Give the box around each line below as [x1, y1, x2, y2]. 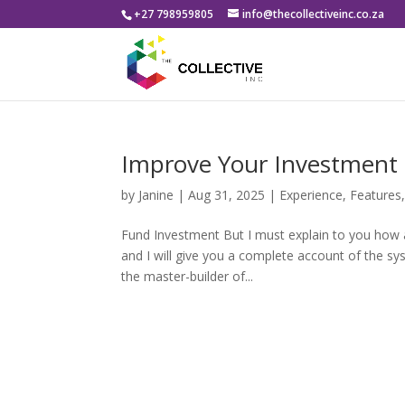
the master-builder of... [121, 268, 254, 285]
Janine [138, 186, 174, 203]
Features [350, 186, 402, 203]
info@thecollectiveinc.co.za [242, 6, 385, 22]
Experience [279, 186, 344, 203]
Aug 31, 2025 [188, 186, 266, 203]
